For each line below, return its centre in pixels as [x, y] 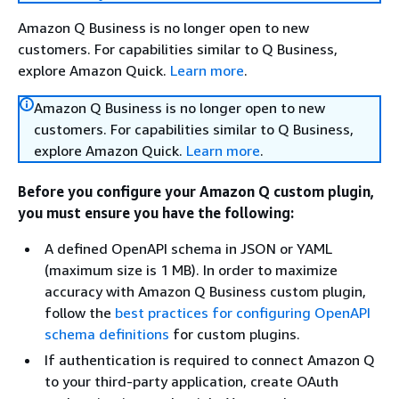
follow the [80, 313]
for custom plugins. [235, 334]
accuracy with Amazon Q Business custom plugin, [205, 291]
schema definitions [107, 334]
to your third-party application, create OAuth [191, 381]
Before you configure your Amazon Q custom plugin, [196, 191]
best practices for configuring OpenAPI [243, 313]
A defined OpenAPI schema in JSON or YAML [188, 248]
